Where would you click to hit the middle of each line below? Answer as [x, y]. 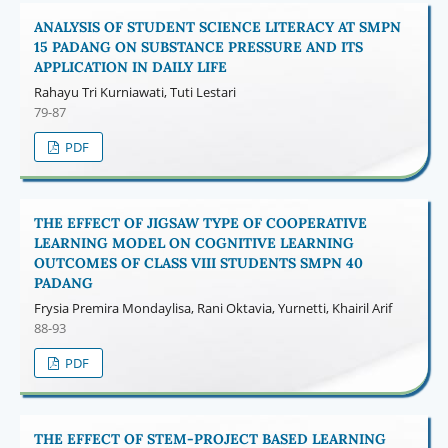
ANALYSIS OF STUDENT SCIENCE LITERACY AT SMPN [217, 26]
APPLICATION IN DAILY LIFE [130, 66]
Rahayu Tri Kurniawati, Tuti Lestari [134, 91]
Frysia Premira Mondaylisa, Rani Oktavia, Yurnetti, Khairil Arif [212, 307]
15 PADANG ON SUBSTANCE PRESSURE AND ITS [198, 46]
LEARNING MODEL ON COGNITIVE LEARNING [193, 242]
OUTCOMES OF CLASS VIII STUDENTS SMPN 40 [198, 262]
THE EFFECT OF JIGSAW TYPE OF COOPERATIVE [200, 222]
